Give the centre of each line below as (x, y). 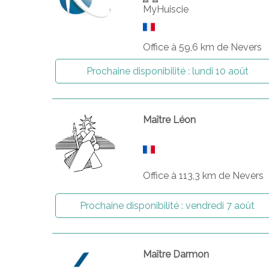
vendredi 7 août (220, 206)
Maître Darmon (176, 254)
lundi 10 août (220, 71)
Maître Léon (170, 120)
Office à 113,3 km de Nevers (204, 176)
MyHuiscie (166, 9)
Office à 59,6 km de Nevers (203, 47)
